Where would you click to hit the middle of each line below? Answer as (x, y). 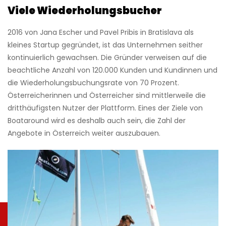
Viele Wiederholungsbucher (85, 10)
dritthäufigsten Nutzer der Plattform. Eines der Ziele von (105, 108)
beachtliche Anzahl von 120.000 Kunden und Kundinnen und (112, 70)
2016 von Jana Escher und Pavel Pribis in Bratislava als (101, 32)
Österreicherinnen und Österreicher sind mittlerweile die (107, 95)
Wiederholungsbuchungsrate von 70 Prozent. (100, 82)
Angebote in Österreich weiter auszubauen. (84, 133)
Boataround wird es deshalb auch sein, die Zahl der (97, 120)
